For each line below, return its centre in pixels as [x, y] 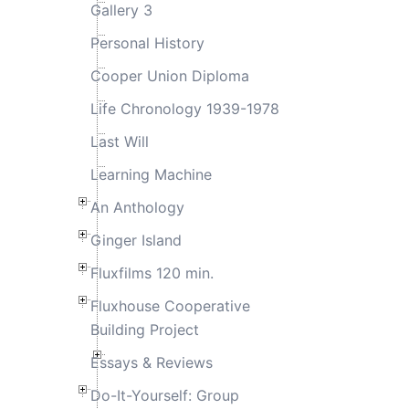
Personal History [147, 42]
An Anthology [137, 207]
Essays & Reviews [151, 362]
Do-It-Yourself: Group [164, 395]
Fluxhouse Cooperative [170, 305]
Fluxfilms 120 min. [152, 273]
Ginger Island [136, 240]
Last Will [119, 141]
